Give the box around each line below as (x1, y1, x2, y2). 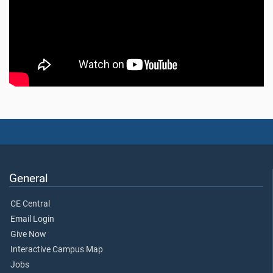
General (9, 171, 48, 185)
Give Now (10, 229, 46, 239)
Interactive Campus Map (10, 244, 103, 255)
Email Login (10, 213, 54, 224)
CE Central (10, 198, 50, 209)
